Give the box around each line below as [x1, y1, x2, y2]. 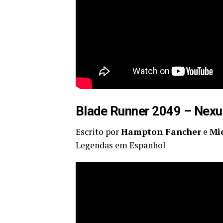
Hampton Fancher [121, 126, 201, 137]
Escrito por [76, 126, 121, 137]
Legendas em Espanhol [76, 139, 166, 151]
